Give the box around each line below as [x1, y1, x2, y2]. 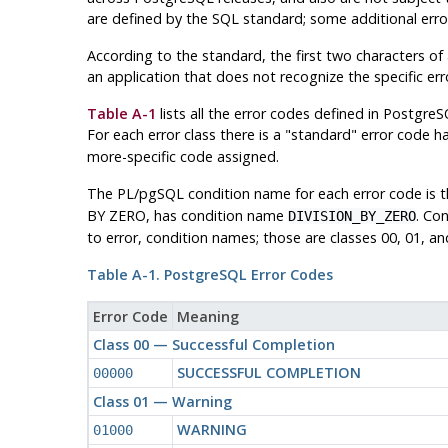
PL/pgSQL [116, 183, 184, 203]
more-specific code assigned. [86, 146, 279, 166]
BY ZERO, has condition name [86, 205, 288, 225]
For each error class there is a [86, 124, 285, 144]
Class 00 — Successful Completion [92, 334, 335, 354]
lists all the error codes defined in [155, 103, 383, 123]
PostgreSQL [163, 264, 247, 284]
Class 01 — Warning [92, 391, 232, 411]
